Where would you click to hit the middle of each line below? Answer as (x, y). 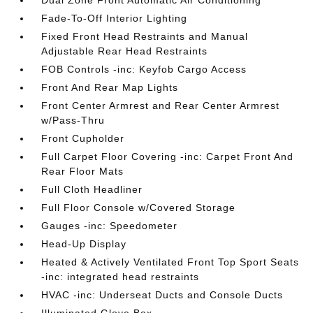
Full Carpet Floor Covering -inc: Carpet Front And (168, 156)
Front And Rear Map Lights (110, 87)
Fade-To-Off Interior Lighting (115, 18)
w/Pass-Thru (73, 120)
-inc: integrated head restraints (121, 277)
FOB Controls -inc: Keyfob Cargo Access (144, 69)
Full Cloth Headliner (92, 189)
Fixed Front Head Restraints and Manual (145, 36)
